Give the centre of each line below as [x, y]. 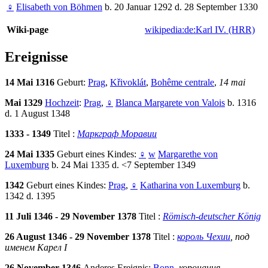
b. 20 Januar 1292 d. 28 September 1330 [180, 7]
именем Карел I [36, 248]
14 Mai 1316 [31, 83]
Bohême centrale [182, 83]
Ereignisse [36, 57]
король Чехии [204, 237]
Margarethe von [188, 154]
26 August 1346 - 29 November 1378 [79, 237]
